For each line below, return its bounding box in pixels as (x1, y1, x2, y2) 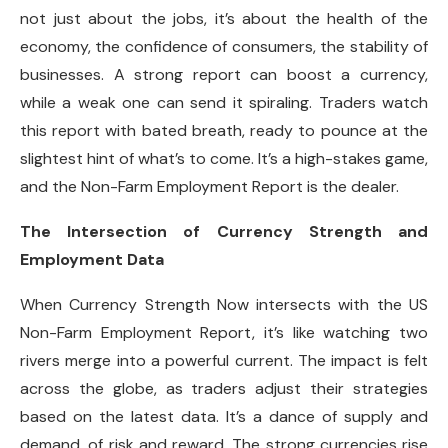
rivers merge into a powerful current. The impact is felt (20, 350, 428, 371)
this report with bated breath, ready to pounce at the (20, 120, 428, 141)
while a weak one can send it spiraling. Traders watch (20, 92, 428, 113)
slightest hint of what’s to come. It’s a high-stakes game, (20, 148, 428, 169)
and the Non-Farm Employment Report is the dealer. (20, 176, 399, 197)
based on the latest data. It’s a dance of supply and (20, 406, 428, 427)
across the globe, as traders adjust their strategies (20, 378, 428, 399)
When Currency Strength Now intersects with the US (20, 294, 428, 315)
